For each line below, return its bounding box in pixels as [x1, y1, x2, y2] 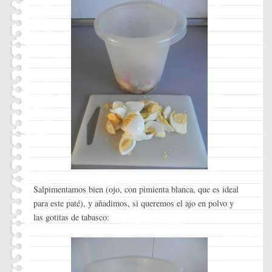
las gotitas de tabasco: [33, 211, 109, 223]
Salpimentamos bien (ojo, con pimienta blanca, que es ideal [33, 183, 239, 195]
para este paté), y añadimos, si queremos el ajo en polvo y [33, 197, 234, 209]
